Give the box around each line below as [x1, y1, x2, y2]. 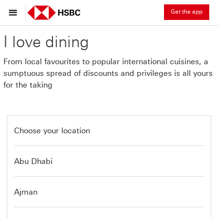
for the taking [3, 80, 53, 90]
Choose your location [14, 126, 90, 135]
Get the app [171, 8, 202, 15]
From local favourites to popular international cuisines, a [3, 57, 208, 66]
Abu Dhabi [14, 157, 53, 166]
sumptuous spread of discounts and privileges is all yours [3, 69, 213, 78]
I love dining [3, 33, 89, 51]
